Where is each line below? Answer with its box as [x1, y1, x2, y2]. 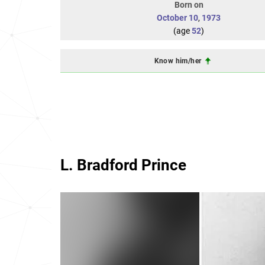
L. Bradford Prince [60, 156, 186, 174]
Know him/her [154, 56, 203, 65]
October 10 [157, 13, 198, 22]
